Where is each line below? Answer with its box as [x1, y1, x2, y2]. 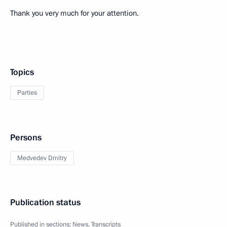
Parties [17, 88, 37, 98]
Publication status [10, 197, 81, 209]
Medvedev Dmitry [17, 154, 67, 163]
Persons [10, 132, 42, 144]
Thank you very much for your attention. [10, 8, 139, 19]
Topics [10, 66, 34, 79]
